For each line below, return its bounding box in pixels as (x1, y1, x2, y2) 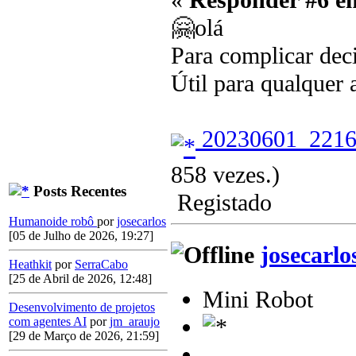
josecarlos (117, 215, 166, 229)
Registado (171, 188, 272, 216)
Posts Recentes (29, 182, 126, 199)
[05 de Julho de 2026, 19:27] (9, 229, 153, 243)
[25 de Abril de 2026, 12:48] (9, 272, 152, 286)
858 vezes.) (171, 161, 280, 188)
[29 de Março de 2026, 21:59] (9, 329, 159, 343)
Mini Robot (203, 286, 313, 314)
